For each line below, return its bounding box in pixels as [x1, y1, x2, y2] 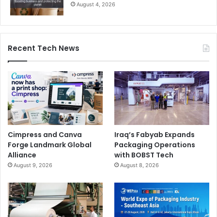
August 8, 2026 [120, 161, 159, 169]
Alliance [8, 150, 36, 160]
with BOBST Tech [114, 150, 174, 160]
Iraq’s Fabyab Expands [114, 129, 195, 139]
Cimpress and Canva [8, 129, 82, 139]
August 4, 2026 [77, 1, 115, 8]
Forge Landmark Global [8, 139, 92, 150]
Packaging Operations [114, 139, 196, 150]
